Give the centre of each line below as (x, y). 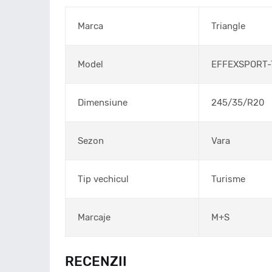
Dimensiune (103, 103)
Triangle (228, 26)
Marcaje (94, 217)
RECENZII (96, 261)
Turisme (228, 179)
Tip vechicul (103, 179)
